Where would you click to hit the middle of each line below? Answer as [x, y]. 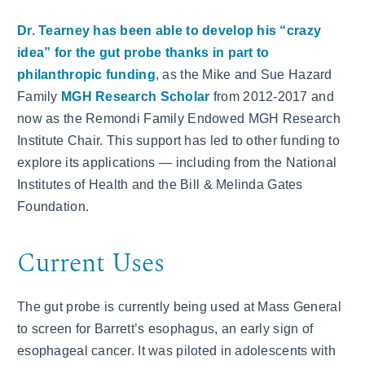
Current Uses [91, 264]
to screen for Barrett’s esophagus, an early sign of [165, 329]
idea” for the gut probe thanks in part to [143, 53]
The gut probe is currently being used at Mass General [179, 307]
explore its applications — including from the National [177, 163]
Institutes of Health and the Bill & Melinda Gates [160, 185]
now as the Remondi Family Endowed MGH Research [179, 119]
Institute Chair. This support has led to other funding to [178, 141]
